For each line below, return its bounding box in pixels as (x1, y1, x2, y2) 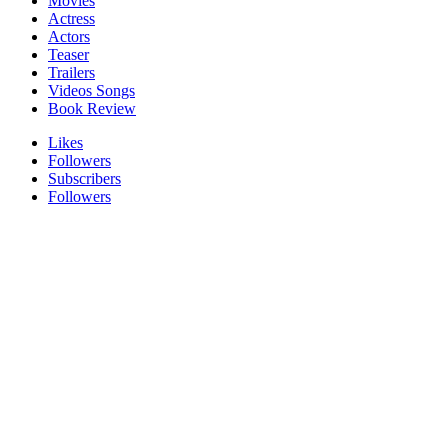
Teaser (48, 45, 89, 63)
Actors (48, 27, 90, 45)
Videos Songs (48, 81, 135, 99)
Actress (48, 9, 95, 27)
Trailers (48, 63, 95, 81)
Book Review (48, 99, 136, 117)
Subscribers (48, 169, 121, 187)
